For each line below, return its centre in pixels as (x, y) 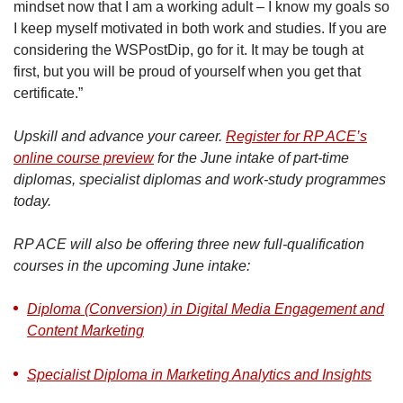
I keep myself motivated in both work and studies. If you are (200, 28)
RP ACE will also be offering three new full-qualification (189, 244)
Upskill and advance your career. (120, 136)
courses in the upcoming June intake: (132, 265)
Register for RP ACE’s (296, 136)
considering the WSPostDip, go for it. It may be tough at (188, 49)
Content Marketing (85, 330)
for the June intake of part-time (251, 157)
